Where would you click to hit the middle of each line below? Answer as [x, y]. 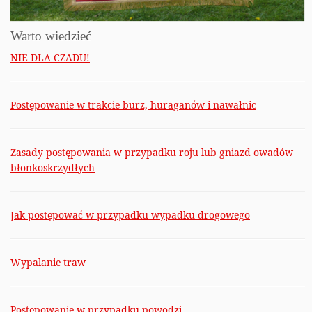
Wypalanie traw [48, 262]
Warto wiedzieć [51, 36]
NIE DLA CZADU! [50, 57]
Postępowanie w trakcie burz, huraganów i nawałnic [133, 104]
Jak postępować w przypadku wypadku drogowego [130, 214]
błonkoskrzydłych [53, 167]
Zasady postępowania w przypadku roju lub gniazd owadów [152, 152]
